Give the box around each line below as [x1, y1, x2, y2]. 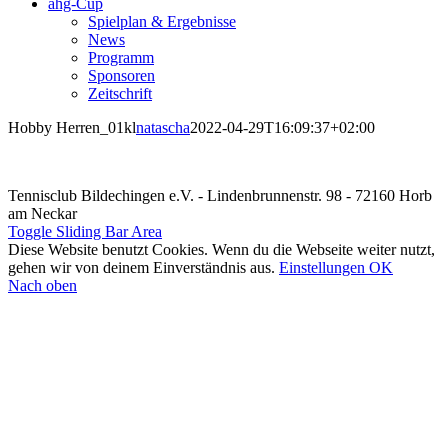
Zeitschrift [88, 85, 152, 102]
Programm [88, 49, 154, 66]
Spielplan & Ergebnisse [88, 13, 236, 30]
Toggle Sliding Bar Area [8, 223, 162, 240]
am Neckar [8, 205, 77, 222]
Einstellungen [279, 259, 369, 276]
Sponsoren [88, 67, 155, 84]
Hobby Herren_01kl [8, 119, 136, 136]
